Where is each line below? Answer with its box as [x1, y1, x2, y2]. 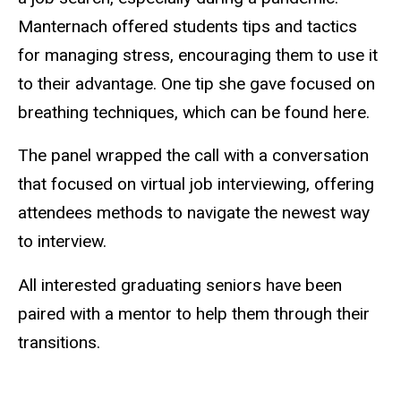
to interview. [18, 231, 111, 252]
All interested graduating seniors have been [18, 275, 342, 296]
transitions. [18, 332, 100, 354]
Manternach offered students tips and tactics [18, 15, 357, 37]
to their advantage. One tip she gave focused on [18, 73, 375, 94]
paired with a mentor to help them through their [18, 303, 370, 325]
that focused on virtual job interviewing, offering [18, 174, 374, 195]
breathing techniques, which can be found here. [18, 101, 374, 123]
